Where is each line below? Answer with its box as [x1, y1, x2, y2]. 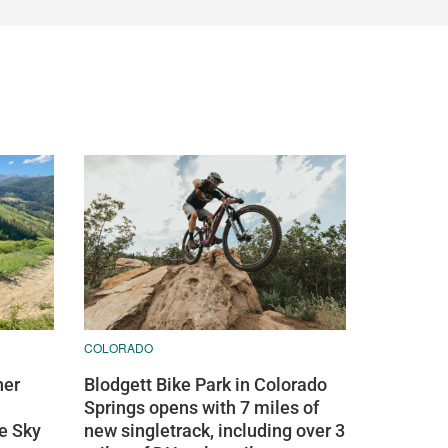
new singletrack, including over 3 [83, 420, 345, 442]
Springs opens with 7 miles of [83, 397, 319, 419]
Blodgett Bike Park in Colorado [83, 374, 327, 396]
